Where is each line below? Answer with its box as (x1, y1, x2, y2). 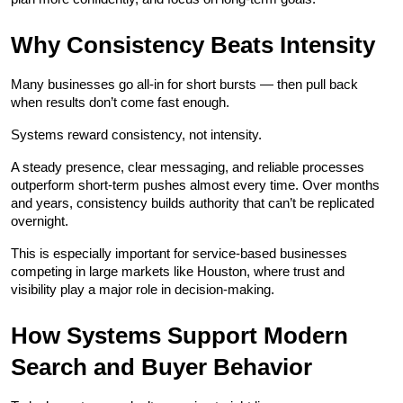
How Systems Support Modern (11, 321, 348, 349)
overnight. (11, 212, 68, 228)
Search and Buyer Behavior (11, 353, 312, 381)
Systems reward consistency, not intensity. (11, 126, 262, 142)
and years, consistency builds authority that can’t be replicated (11, 194, 374, 210)
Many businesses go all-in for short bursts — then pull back (11, 76, 358, 92)
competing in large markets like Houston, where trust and (11, 263, 345, 279)
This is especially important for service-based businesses (11, 245, 347, 261)
